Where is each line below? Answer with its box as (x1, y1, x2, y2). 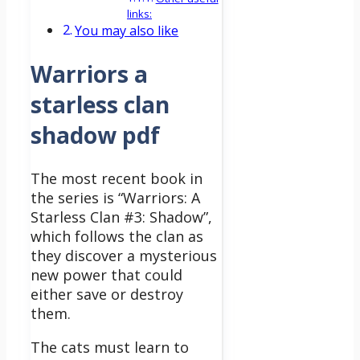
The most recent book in (31, 168, 202, 188)
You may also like (75, 22, 179, 40)
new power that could (31, 264, 182, 284)
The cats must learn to (31, 337, 189, 357)
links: (127, 6, 152, 22)
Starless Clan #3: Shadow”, (31, 207, 212, 227)
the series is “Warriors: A (31, 187, 200, 207)
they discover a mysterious (31, 245, 217, 265)
